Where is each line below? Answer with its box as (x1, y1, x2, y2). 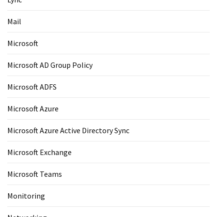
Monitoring (7, 190, 45, 201)
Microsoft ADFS (7, 81, 57, 92)
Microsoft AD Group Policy (7, 60, 93, 70)
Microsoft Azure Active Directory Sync (7, 125, 129, 135)
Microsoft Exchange (7, 147, 72, 157)
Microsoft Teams (7, 169, 62, 179)
